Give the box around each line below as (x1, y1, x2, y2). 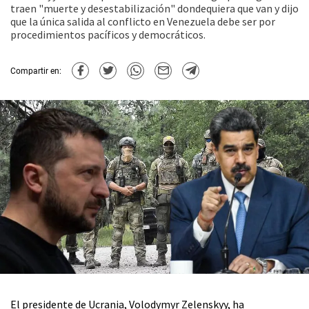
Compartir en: (10, 66, 61, 76)
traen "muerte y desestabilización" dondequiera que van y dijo (10, 1, 299, 15)
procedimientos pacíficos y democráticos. (10, 28, 206, 41)
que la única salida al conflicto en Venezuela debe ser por (10, 14, 275, 28)
